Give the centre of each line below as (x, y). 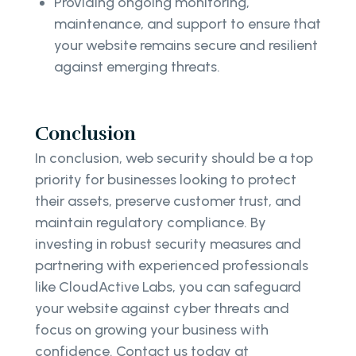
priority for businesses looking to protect (166, 179)
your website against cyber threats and (162, 308)
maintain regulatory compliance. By (151, 222)
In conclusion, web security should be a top (174, 158)
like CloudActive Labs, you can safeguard (168, 286)
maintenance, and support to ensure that (188, 23)
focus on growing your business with (152, 329)
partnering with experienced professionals (172, 265)
